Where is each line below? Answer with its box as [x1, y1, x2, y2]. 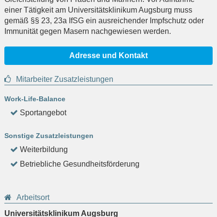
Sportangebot [20, 108, 66, 117]
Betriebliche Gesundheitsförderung [20, 160, 139, 169]
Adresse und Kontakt [69, 51, 148, 60]
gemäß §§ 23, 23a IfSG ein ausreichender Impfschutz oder [4, 16, 204, 25]
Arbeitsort [16, 193, 49, 202]
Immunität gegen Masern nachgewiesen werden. [4, 27, 171, 36]
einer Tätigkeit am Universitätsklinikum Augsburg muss [4, 6, 192, 15]
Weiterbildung [20, 145, 68, 154]
